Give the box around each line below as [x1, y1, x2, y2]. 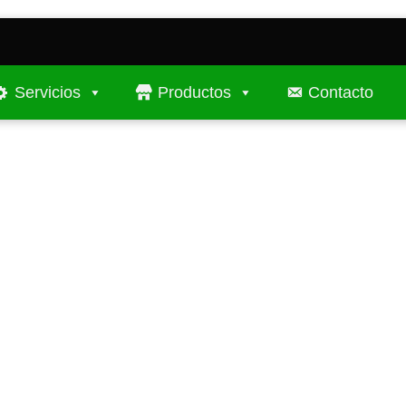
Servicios [14, 83, 81, 102]
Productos [158, 83, 231, 102]
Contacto [308, 83, 373, 102]
